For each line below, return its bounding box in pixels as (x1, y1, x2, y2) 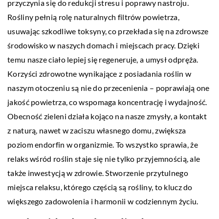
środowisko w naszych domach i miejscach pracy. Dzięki (7, 40, 199, 50)
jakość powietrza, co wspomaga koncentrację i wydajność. (7, 97, 207, 107)
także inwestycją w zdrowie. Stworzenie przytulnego (7, 168, 188, 177)
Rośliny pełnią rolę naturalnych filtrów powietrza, (7, 12, 179, 22)
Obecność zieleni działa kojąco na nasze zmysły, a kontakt (7, 111, 207, 121)
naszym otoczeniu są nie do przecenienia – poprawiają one (7, 83, 210, 92)
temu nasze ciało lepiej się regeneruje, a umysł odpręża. (7, 54, 198, 64)
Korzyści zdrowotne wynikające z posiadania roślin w (7, 68, 192, 78)
